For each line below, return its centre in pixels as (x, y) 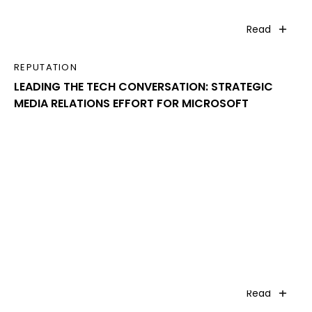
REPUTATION (46, 67)
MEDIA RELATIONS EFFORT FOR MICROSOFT (131, 103)
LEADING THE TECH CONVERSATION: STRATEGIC (143, 86)
